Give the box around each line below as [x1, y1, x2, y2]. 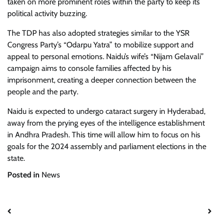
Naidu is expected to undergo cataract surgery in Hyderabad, [7, 107, 205, 116]
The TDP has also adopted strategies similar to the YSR [7, 28, 190, 38]
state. [7, 153, 25, 163]
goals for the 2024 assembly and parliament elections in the [7, 142, 206, 151]
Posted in [7, 170, 42, 179]
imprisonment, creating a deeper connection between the [7, 75, 196, 85]
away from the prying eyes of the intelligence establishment [7, 118, 205, 128]
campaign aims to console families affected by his [7, 64, 172, 73]
